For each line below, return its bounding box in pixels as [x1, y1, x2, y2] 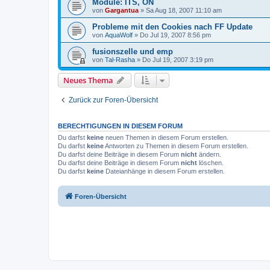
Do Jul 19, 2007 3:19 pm [142, 56, 213, 63]
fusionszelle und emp [92, 47, 173, 56]
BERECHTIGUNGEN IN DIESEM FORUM [58, 122, 183, 130]
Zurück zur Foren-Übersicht [69, 96, 158, 104]
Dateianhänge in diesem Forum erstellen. [104, 168, 225, 175]
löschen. [197, 159, 224, 166]
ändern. [197, 151, 221, 158]
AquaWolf [105, 31, 133, 39]
